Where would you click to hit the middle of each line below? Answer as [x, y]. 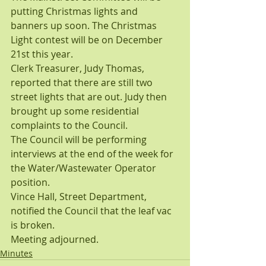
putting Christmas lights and [75, 11]
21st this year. [42, 54]
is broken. [33, 225]
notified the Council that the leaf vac [92, 211]
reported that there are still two [83, 83]
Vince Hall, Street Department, [80, 197]
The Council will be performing [80, 140]
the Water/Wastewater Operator [85, 168]
